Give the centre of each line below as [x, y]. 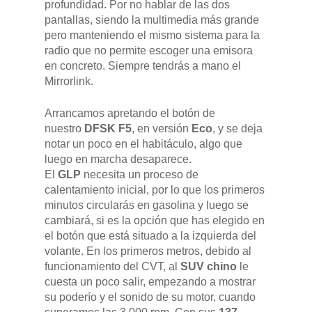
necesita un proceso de [140, 175]
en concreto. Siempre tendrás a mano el [143, 66]
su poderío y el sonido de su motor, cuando [150, 297]
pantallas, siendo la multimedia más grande [152, 20]
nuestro [64, 129]
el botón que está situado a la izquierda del [150, 236]
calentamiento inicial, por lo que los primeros [155, 190]
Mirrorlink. [69, 81]
